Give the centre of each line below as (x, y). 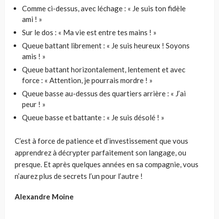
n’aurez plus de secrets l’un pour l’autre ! (79, 176)
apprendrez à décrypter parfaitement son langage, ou (100, 152)
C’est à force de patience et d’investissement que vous (101, 141)
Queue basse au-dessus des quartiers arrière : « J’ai (104, 93)
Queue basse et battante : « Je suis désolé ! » (93, 117)
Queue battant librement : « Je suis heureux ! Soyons (106, 45)
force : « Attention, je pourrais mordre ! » (87, 80)
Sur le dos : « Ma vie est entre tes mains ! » (89, 32)
